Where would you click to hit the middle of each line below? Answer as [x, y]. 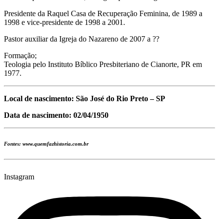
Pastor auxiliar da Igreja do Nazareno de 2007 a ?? [82, 39]
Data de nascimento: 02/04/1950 [56, 115]
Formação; [20, 55]
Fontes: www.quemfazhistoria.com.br [46, 143]
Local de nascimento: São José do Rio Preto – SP [85, 98]
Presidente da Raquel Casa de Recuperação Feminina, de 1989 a [103, 13]
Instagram [19, 176]
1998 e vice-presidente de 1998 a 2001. [65, 22]
